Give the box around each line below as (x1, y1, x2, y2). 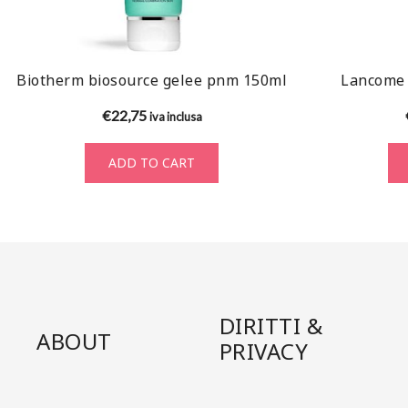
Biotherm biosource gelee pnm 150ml (16, 69, 287, 90)
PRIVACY (219, 336, 309, 367)
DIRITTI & (219, 311, 323, 342)
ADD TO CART (108, 153, 195, 171)
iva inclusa (148, 108, 202, 124)
